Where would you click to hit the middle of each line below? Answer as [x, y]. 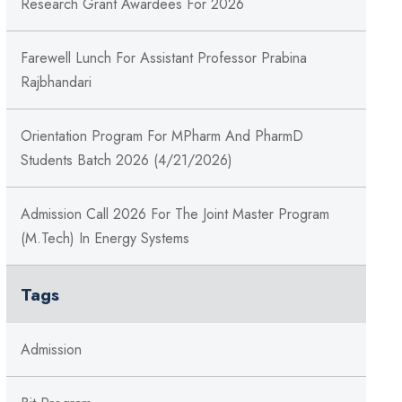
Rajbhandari [56, 83]
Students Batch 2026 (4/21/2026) [126, 161]
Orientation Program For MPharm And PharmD [162, 136]
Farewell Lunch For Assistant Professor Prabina [163, 58]
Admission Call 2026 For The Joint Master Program [175, 214]
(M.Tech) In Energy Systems [105, 239]
